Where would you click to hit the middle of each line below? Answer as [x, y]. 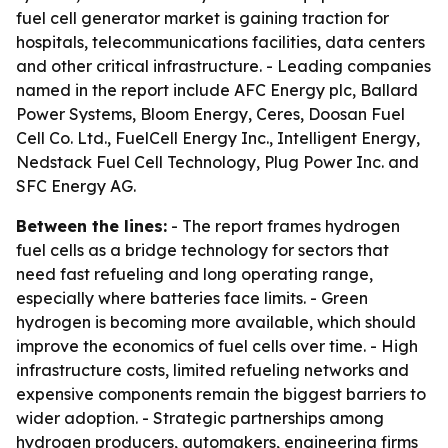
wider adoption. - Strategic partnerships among [200, 418]
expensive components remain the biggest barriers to [221, 394]
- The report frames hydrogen [283, 226]
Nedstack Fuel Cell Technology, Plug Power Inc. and [217, 162]
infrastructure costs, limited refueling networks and [212, 370]
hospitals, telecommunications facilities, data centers [220, 42]
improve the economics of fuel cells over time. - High [217, 346]
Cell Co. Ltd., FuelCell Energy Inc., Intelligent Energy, [218, 138]
